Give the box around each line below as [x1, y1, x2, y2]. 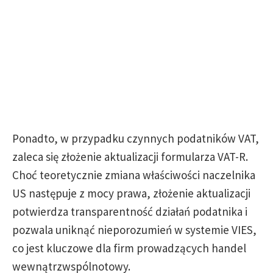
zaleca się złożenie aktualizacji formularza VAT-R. [12, 149, 248, 164]
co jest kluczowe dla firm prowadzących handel [12, 241, 246, 255]
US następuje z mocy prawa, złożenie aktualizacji [12, 186, 250, 200]
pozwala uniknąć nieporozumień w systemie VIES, [12, 222, 257, 237]
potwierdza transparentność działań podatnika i [12, 204, 247, 219]
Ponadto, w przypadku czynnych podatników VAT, [12, 131, 259, 146]
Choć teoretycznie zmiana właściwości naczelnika [12, 168, 255, 182]
